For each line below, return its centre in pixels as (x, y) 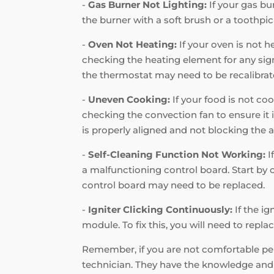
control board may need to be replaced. (174, 185)
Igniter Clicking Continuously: (161, 210)
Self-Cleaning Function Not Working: (177, 155)
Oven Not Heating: (133, 45)
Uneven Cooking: (129, 100)
